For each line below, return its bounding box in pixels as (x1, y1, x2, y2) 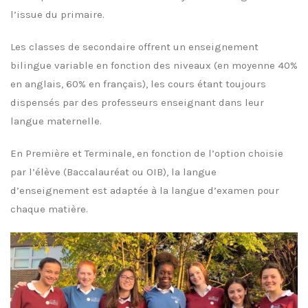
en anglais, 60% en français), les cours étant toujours (10, 78, 266, 91)
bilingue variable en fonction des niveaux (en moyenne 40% (10, 59, 298, 72)
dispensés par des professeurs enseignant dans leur (10, 96, 264, 109)
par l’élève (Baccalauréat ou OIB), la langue (10, 166, 217, 179)
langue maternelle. (10, 115, 102, 128)
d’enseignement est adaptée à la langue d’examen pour (10, 184, 279, 197)
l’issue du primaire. (10, 8, 104, 21)
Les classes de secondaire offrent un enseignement (10, 41, 258, 54)
